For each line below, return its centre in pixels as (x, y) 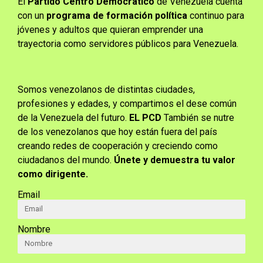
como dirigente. (54, 174)
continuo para (216, 15)
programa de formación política (116, 15)
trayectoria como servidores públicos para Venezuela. (130, 43)
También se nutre (198, 118)
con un (31, 15)
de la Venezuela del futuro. (73, 118)
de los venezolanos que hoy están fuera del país (117, 132)
